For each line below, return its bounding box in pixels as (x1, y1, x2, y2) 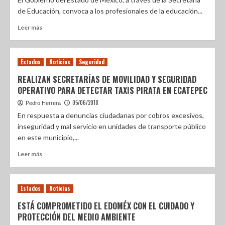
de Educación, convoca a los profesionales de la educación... (18, 7, 202, 15)
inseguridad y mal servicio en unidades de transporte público (18, 122, 206, 131)
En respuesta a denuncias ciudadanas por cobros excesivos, (18, 111, 204, 120)
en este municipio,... (18, 133, 79, 142)
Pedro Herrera (26, 100, 61, 106)
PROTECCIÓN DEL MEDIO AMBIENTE (18, 211, 136, 223)
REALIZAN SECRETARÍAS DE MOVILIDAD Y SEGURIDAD (18, 73, 196, 85)
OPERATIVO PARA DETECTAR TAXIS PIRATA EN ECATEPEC (18, 84, 207, 96)
